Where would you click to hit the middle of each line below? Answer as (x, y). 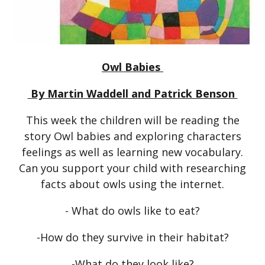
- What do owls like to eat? (132, 210)
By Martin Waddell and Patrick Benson (132, 93)
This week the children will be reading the (132, 120)
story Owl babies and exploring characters (132, 136)
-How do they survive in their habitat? (132, 237)
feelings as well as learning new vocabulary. (132, 152)
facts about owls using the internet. (132, 184)
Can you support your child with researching (132, 168)
